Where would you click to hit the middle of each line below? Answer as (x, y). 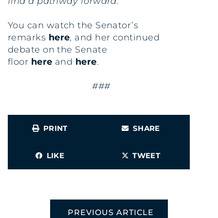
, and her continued (115, 38)
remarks (28, 38)
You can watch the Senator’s (73, 26)
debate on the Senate (57, 50)
